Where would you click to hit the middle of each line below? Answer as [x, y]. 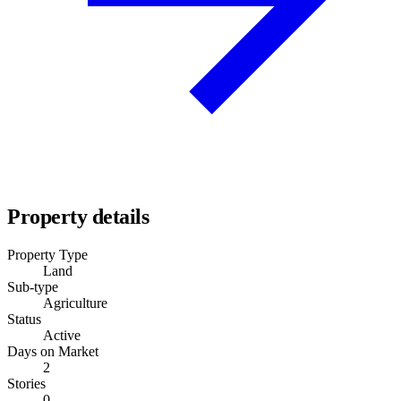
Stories [26, 383]
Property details [78, 216]
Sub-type [33, 286]
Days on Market [53, 351]
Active [62, 335]
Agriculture [75, 303]
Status [24, 319]
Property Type [47, 254]
